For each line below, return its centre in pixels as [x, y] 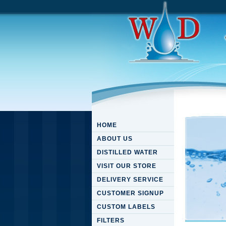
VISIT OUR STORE [127, 166]
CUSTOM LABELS [126, 207]
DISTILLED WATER [127, 152]
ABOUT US [115, 139]
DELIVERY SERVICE [130, 180]
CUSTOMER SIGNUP [130, 193]
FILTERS [111, 220]
